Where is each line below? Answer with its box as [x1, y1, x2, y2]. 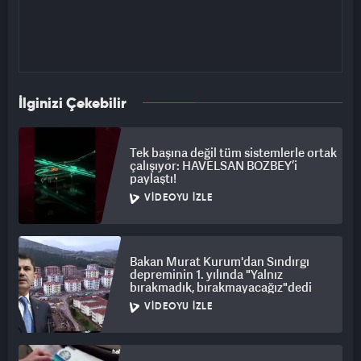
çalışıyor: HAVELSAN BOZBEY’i [130, 157, 297, 174]
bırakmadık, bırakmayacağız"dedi [130, 279, 312, 296]
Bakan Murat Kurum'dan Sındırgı [130, 253, 309, 270]
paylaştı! [130, 170, 176, 187]
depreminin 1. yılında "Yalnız [130, 266, 283, 283]
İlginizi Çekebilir [19, 97, 127, 112]
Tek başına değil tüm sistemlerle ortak [130, 144, 337, 161]
